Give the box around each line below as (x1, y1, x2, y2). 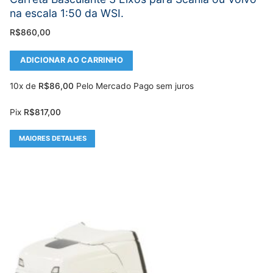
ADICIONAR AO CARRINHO (19, 55, 123, 65)
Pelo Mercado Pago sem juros (76, 80, 194, 91)
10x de (10, 80, 38, 91)
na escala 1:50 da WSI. (10, 6, 124, 19)
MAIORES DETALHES (18, 133, 87, 143)
